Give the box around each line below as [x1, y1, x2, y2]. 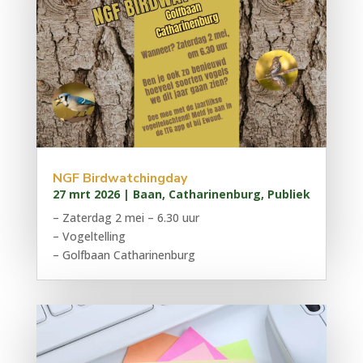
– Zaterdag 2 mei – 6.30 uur [52, 210, 199, 226]
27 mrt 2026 [52, 186, 120, 203]
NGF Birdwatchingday [52, 169, 187, 188]
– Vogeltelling [52, 228, 126, 245]
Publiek [267, 186, 310, 203]
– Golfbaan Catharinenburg [52, 247, 195, 263]
